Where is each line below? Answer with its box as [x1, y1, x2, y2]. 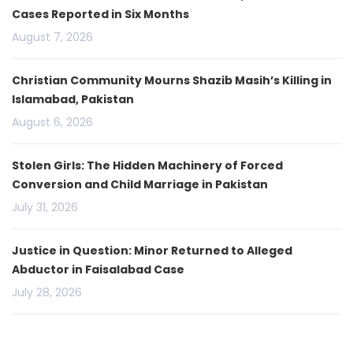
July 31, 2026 [12, 199, 78, 215]
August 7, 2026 [12, 28, 93, 45]
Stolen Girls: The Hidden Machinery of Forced [12, 157, 283, 173]
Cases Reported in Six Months [12, 6, 189, 22]
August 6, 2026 [12, 113, 93, 130]
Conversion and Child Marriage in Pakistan [12, 176, 268, 192]
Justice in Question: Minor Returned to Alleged [12, 242, 292, 258]
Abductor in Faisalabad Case [12, 261, 184, 277]
